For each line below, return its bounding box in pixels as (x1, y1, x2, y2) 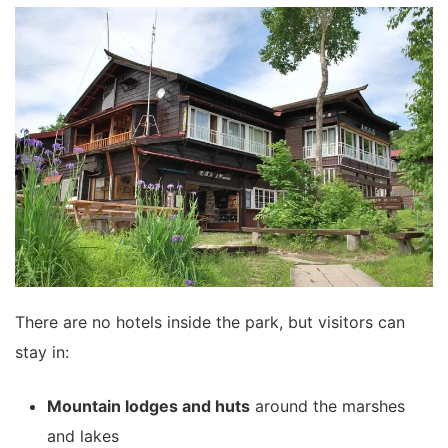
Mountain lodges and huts (47, 396, 250, 416)
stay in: (15, 342, 69, 362)
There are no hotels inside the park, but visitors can (15, 312, 405, 332)
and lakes (47, 426, 119, 446)
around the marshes (250, 396, 405, 416)
